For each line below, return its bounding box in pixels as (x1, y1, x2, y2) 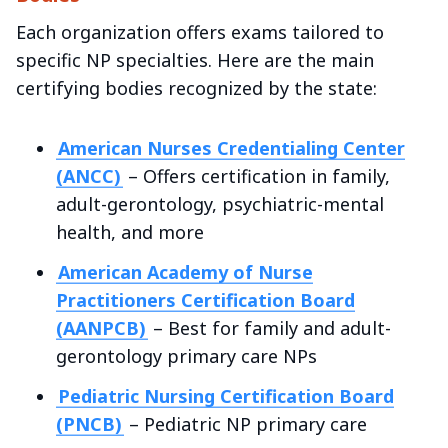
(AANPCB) (56, 315, 146, 340)
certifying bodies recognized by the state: (16, 75, 377, 100)
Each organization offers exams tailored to (16, 19, 384, 44)
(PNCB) (56, 411, 122, 436)
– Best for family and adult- (147, 315, 391, 340)
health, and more (56, 219, 204, 244)
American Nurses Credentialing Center (57, 135, 405, 160)
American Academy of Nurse (57, 259, 313, 284)
